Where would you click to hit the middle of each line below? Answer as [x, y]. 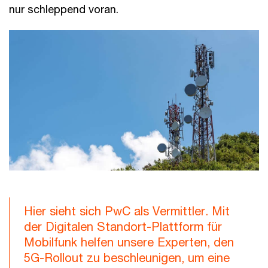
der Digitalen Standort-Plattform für [123, 227]
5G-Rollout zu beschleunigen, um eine [127, 258]
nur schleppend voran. [64, 9]
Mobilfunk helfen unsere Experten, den [129, 242]
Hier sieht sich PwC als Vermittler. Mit [127, 211]
